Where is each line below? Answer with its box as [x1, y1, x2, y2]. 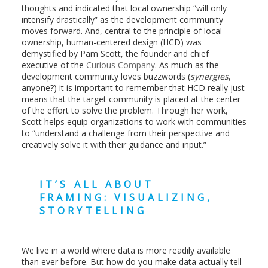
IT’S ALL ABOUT [39, 178, 154, 191]
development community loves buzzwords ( [21, 71, 190, 83]
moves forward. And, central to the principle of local [21, 25, 222, 37]
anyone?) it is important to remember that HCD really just [21, 82, 245, 94]
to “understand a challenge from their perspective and [21, 127, 230, 139]
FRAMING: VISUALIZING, [39, 191, 213, 205]
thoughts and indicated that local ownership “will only [21, 2, 227, 14]
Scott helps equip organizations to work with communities [21, 116, 246, 128]
